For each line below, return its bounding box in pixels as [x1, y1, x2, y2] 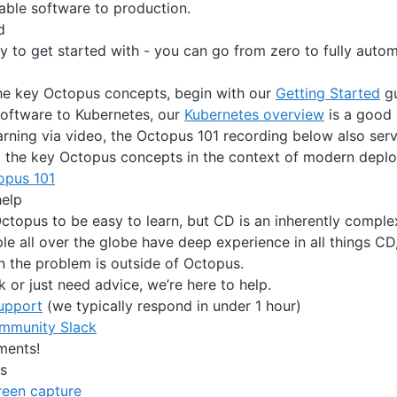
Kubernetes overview [184, 105, 324, 123]
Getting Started [276, 83, 380, 102]
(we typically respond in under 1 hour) [43, 296, 301, 315]
